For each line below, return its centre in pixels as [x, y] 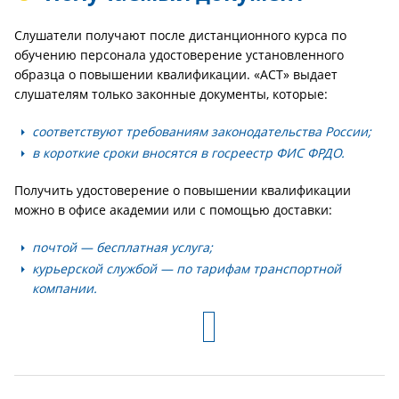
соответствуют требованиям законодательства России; [202, 131]
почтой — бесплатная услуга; [122, 247]
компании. [65, 288]
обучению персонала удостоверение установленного [179, 55]
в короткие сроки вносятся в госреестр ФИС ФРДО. [188, 153]
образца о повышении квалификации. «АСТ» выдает [176, 74]
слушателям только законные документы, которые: [171, 94]
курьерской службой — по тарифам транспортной [187, 269]
